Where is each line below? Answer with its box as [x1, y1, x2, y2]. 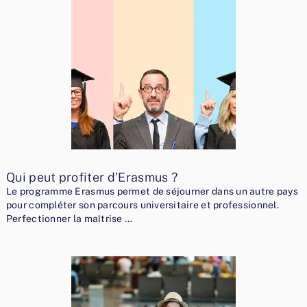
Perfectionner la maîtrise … [5, 213, 133, 225]
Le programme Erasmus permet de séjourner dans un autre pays [5, 186, 298, 197]
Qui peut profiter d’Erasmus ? [5, 170, 178, 185]
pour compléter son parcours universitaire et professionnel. [5, 199, 279, 211]
